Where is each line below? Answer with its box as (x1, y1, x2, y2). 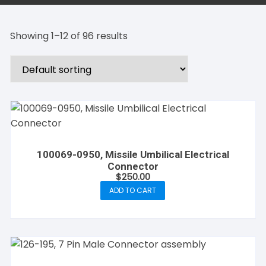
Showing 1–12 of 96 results (10, 29, 128, 43)
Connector (107, 160, 159, 172)
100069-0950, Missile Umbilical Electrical (36, 148, 229, 160)
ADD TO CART (109, 185, 157, 195)
